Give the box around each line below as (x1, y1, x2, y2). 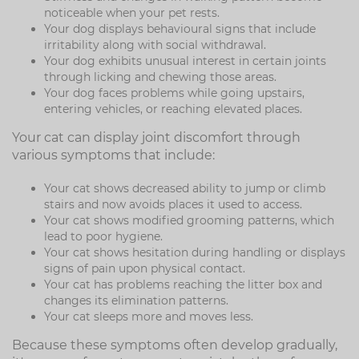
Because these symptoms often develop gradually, (12, 337, 337, 353)
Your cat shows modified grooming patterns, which (44, 213, 334, 228)
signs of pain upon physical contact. (44, 261, 245, 276)
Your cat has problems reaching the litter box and (44, 277, 322, 292)
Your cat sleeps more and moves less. (44, 309, 253, 324)
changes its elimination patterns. (44, 293, 228, 308)
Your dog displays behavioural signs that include (44, 22, 316, 36)
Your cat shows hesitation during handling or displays (44, 245, 345, 260)
